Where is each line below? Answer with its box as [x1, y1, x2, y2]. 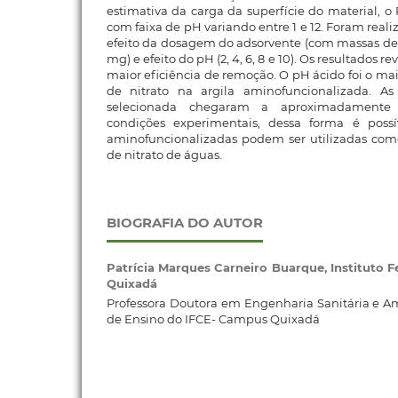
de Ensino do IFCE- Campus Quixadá [106, 312, 320, 327]
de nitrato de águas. [106, 147, 222, 162]
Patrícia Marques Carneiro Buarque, [106, 259, 330, 275]
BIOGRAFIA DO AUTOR [106, 215, 263, 232]
